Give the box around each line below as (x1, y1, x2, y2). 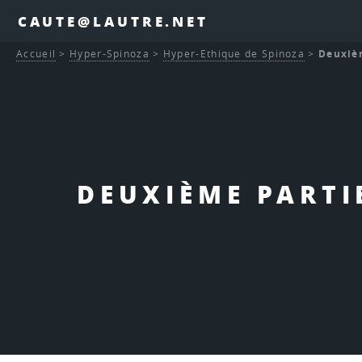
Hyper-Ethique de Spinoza (162, 47, 305, 61)
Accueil (16, 47, 57, 61)
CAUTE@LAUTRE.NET (17, 11, 209, 31)
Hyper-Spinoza (69, 47, 149, 61)
